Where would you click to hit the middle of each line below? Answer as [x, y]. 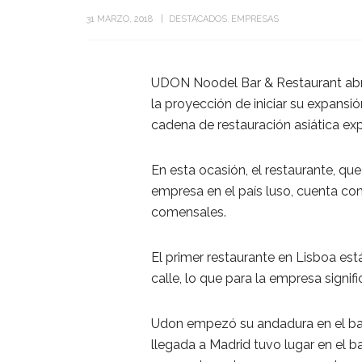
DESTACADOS [198, 19]
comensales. [189, 212]
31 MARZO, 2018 [120, 19]
